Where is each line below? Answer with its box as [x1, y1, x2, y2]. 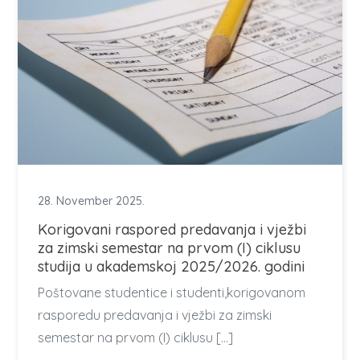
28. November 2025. [38, 194, 145, 208]
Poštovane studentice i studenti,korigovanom [38, 284, 306, 301]
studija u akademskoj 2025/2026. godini [38, 257, 305, 276]
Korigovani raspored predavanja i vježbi [38, 220, 307, 239]
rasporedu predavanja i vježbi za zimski [38, 307, 272, 323]
